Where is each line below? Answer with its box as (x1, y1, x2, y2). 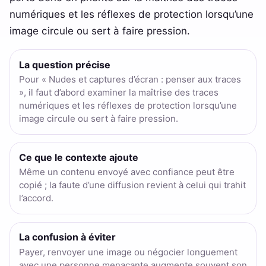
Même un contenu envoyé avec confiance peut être (18, 166, 235, 178)
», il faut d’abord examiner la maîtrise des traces (18, 87, 218, 99)
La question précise (18, 58, 110, 71)
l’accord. (18, 192, 53, 204)
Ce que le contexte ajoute (18, 151, 138, 163)
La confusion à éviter (18, 231, 116, 243)
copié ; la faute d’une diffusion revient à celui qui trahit (18, 179, 246, 191)
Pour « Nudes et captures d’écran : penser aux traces (18, 74, 241, 85)
